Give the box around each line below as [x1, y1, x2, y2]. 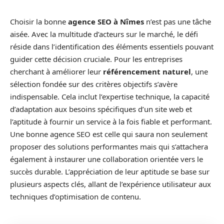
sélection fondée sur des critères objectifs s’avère [10, 79, 177, 89]
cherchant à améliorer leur [10, 66, 103, 76]
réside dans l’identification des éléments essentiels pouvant [10, 41, 213, 51]
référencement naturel [103, 66, 191, 76]
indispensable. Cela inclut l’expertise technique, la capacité [10, 91, 209, 101]
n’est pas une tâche [144, 16, 211, 26]
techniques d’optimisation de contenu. [10, 191, 141, 201]
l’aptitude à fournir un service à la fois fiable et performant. [10, 116, 212, 126]
